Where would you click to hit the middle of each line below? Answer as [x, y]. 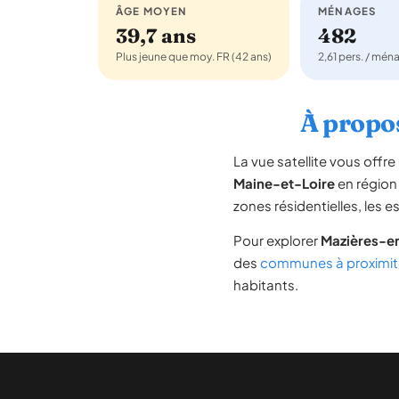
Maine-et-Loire [284, 183]
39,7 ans [156, 36]
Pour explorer [277, 240]
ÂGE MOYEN [152, 11]
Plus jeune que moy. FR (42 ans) [194, 57]
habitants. [266, 285]
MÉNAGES [347, 11]
